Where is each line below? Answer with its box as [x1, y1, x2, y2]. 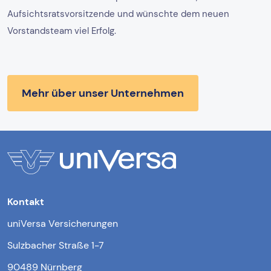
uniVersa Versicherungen [7, 217, 118, 230]
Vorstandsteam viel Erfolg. [7, 24, 116, 37]
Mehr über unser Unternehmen [22, 85, 184, 100]
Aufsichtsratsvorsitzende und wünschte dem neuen [7, 7, 229, 20]
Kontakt [7, 195, 44, 208]
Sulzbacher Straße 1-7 [7, 238, 104, 252]
